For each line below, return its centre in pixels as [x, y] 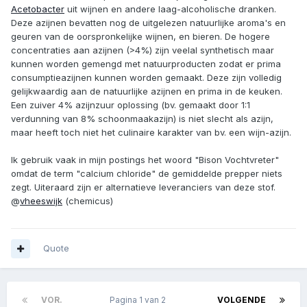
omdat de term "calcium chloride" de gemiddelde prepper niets [147, 174]
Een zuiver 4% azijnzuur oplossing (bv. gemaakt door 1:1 [131, 105]
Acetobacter [38, 9]
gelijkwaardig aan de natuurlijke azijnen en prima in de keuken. [147, 91]
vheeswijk [41, 201]
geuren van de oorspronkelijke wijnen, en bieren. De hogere [140, 37]
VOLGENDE [242, 300]
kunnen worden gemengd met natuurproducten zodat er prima [146, 64]
